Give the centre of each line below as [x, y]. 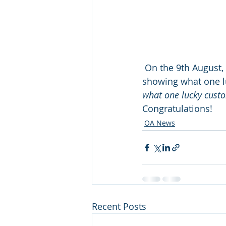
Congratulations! [179, 108]
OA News [160, 123]
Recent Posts [119, 206]
